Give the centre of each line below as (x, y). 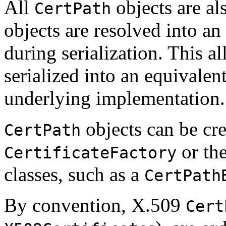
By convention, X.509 (95, 205)
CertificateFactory (90, 153)
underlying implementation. (115, 98)
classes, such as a (74, 174)
